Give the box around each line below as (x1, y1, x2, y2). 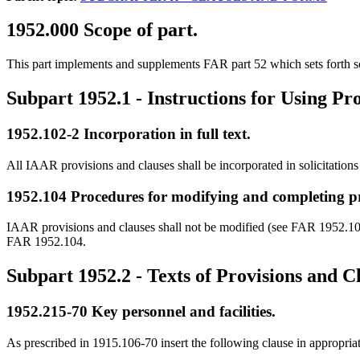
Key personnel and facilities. (88, 303, 276, 321)
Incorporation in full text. (80, 125, 251, 143)
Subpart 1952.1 (6, 88, 131, 109)
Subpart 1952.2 (6, 265, 131, 287)
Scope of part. (79, 19, 198, 41)
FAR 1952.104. (6, 235, 86, 249)
